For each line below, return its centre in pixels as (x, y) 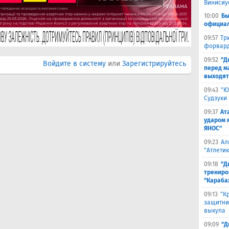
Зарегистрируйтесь (154, 64)
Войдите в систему (74, 64)
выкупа (215, 211)
